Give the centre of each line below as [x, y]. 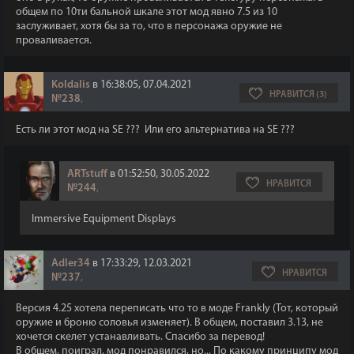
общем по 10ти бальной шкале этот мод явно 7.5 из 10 [147, 12]
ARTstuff [87, 174]
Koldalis [71, 85]
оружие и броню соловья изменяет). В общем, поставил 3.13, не [169, 323]
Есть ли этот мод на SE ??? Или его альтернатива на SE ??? [155, 130]
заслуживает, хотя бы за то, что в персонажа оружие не [149, 26]
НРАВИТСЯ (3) [298, 95]
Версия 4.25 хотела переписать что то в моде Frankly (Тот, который [177, 309]
